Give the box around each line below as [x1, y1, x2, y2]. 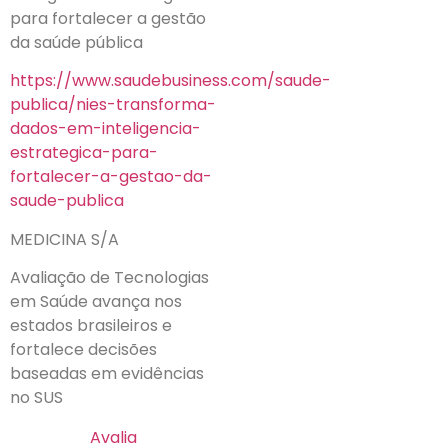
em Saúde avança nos [10, 290, 182, 314]
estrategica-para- [10, 141, 158, 165]
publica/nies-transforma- [10, 93, 216, 117]
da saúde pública [10, 30, 143, 54]
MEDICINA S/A [10, 227, 119, 251]
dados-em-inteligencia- [10, 117, 201, 141]
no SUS [10, 386, 63, 410]
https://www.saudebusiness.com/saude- [10, 69, 331, 93]
